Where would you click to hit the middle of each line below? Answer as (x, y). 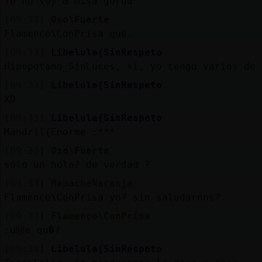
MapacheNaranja (92, 183)
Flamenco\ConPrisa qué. (68, 33)
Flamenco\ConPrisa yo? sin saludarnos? (112, 197)
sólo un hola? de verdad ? (77, 164)
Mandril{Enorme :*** (59, 132)
